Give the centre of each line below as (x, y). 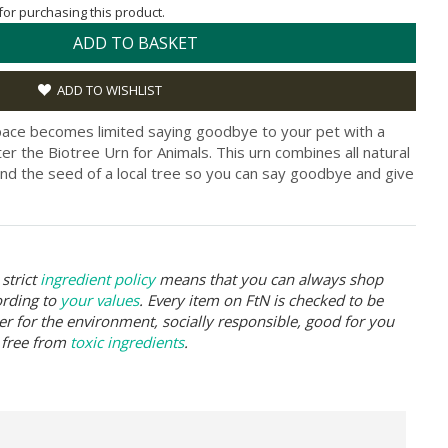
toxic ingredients (127, 341)
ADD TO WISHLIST (109, 89)
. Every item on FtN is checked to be (261, 299)
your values (99, 299)
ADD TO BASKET (135, 42)
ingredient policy (97, 278)
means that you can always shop (269, 278)
